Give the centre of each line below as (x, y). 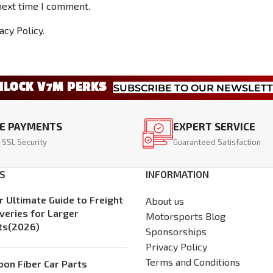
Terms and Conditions (193, 262)
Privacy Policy (176, 247)
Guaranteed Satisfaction (218, 142)
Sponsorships (176, 232)
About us (165, 201)
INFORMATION (177, 174)
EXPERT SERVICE (214, 126)
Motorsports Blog (186, 216)
